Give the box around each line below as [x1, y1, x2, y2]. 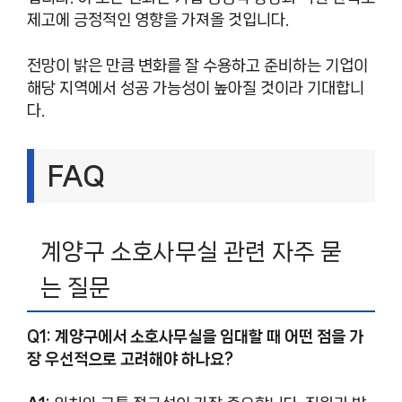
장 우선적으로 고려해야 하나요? [27, 350, 233, 367]
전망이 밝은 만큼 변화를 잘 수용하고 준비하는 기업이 [27, 57, 368, 74]
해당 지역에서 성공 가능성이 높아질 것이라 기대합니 [27, 79, 364, 96]
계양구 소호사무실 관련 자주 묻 [40, 239, 342, 264]
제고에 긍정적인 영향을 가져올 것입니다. [27, 12, 289, 29]
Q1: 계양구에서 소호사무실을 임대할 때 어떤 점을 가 [27, 328, 363, 345]
